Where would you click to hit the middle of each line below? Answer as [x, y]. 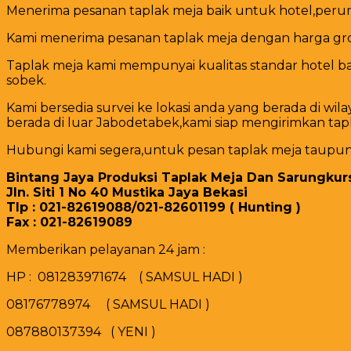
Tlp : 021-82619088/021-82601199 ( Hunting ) [154, 207]
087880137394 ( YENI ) [81, 331]
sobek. [26, 80]
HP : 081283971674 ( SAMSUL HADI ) [125, 277]
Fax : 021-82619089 [69, 222]
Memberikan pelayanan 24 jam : [106, 249]
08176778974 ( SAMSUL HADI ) [108, 304]
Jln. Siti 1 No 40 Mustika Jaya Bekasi [127, 192]
